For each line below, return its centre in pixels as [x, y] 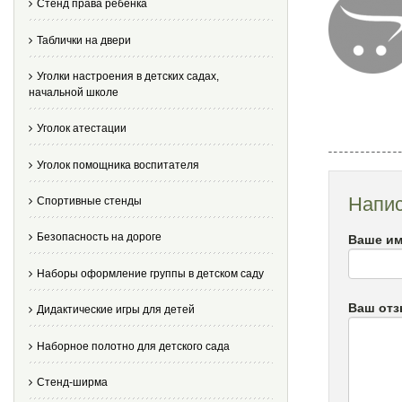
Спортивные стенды [89, 201]
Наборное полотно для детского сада [133, 346]
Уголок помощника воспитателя [118, 165]
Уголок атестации [82, 129]
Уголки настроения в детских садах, [128, 76]
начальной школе [74, 92]
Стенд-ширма [72, 383]
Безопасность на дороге [99, 237]
